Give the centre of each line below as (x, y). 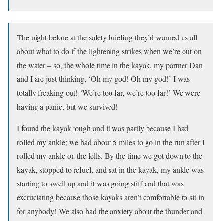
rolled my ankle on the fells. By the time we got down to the (110, 155)
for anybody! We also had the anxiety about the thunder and (110, 211)
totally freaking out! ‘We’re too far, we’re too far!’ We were (109, 92)
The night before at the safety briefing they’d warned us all (107, 37)
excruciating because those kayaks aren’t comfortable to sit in (110, 197)
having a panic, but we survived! (67, 106)
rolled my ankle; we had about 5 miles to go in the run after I (111, 142)
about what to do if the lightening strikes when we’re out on (109, 51)
